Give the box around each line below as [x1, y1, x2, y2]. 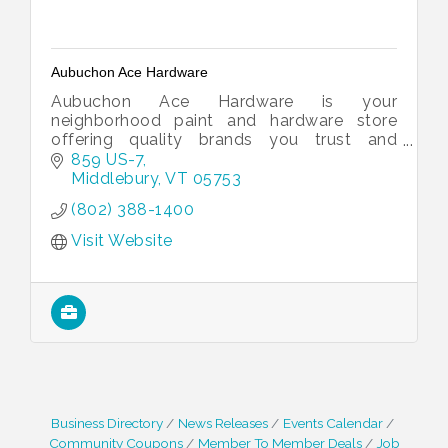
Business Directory [50, 414, 163, 431]
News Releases [177, 414, 268, 431]
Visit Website [71, 230, 173, 250]
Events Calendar [282, 414, 383, 431]
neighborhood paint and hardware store [51, 111, 397, 130]
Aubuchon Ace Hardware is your [51, 92, 397, 111]
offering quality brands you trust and [51, 130, 397, 149]
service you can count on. [51, 149, 252, 168]
